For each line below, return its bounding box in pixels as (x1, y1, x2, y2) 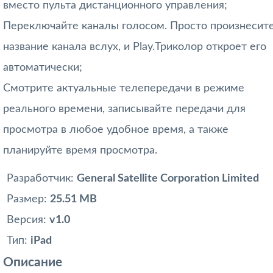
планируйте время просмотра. (3, 144, 157, 156)
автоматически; (3, 62, 82, 73)
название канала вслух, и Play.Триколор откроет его (3, 41, 266, 52)
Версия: (7, 214, 49, 225)
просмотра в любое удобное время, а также (3, 124, 229, 135)
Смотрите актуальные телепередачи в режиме (3, 82, 244, 94)
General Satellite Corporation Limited (77, 172, 259, 184)
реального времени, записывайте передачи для (3, 103, 246, 115)
